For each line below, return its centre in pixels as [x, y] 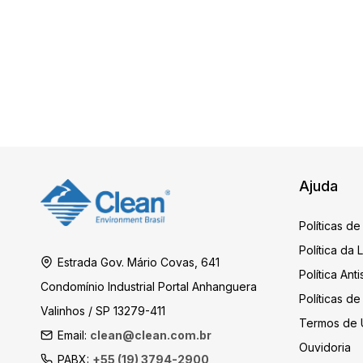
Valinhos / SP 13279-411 [103, 311]
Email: [74, 335]
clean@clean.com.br [151, 335]
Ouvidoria [325, 347]
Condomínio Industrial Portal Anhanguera [149, 287]
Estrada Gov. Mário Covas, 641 [139, 263]
